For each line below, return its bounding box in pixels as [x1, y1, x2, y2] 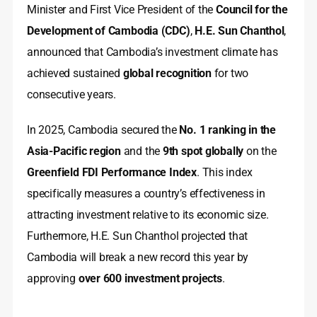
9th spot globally [162, 144, 244, 158]
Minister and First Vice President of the [27, 3, 216, 17]
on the [243, 144, 277, 158]
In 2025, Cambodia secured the [27, 123, 180, 137]
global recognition [122, 67, 212, 81]
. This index [196, 166, 253, 180]
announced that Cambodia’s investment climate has [27, 45, 278, 59]
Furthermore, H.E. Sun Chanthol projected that [27, 229, 248, 243]
